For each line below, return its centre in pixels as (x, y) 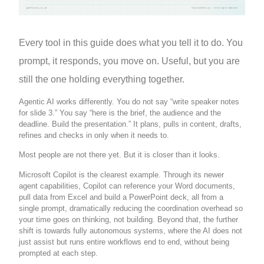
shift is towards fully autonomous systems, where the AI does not (131, 230)
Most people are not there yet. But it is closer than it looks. (120, 155)
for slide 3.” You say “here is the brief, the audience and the (120, 113)
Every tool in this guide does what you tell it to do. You (131, 42)
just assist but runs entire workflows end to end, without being (124, 242)
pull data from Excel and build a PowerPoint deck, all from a (121, 197)
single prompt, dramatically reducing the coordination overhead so (131, 208)
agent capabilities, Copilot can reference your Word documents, (127, 186)
